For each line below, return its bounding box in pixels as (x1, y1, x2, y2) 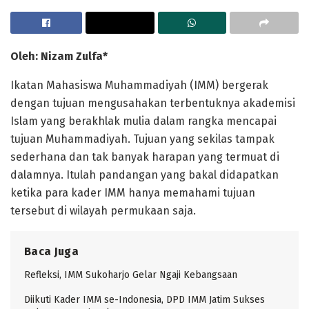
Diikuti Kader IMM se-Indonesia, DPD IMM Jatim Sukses (24, 294, 265, 306)
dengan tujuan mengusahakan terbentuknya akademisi (10, 97, 295, 110)
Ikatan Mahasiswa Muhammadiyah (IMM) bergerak (10, 79, 268, 92)
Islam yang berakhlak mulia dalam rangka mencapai (10, 114, 277, 128)
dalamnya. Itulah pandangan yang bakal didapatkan (10, 168, 279, 182)
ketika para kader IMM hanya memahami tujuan (10, 186, 255, 200)
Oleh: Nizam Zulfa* (10, 50, 108, 63)
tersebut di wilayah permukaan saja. (10, 204, 196, 218)
